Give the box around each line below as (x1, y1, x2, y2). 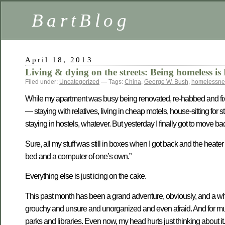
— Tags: (99, 78, 125, 85)
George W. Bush (144, 78, 188, 85)
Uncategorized (59, 78, 99, 85)
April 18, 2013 (25, 55, 93, 64)
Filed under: (25, 78, 59, 85)
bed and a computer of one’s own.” (25, 152, 131, 161)
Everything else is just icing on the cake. (25, 172, 146, 181)
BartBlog (32, 10, 130, 31)
